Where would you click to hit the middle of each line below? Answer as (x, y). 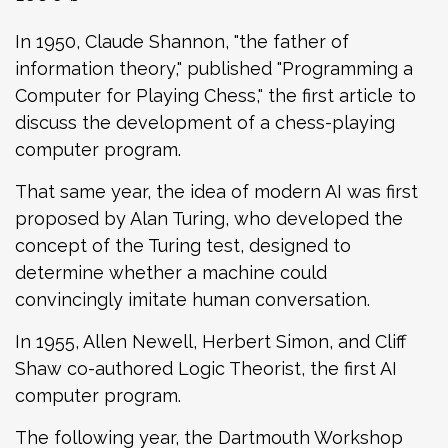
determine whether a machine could (171, 273)
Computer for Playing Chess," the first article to (215, 96)
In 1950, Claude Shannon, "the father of (182, 42)
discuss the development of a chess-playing (205, 123)
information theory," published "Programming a (214, 69)
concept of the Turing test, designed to (183, 246)
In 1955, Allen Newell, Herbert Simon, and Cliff (210, 342)
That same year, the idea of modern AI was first (216, 192)
